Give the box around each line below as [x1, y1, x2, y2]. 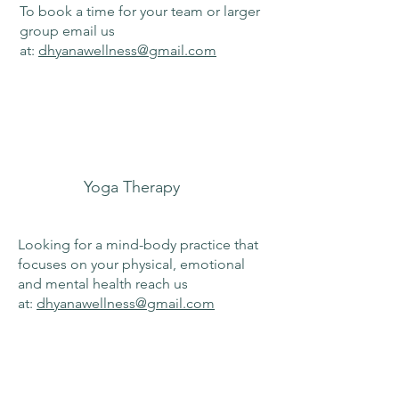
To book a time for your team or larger [20, 3, 260, 20]
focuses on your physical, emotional [18, 256, 245, 273]
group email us [20, 22, 115, 39]
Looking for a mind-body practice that [18, 236, 258, 253]
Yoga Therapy [84, 177, 180, 197]
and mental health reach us [18, 275, 188, 292]
